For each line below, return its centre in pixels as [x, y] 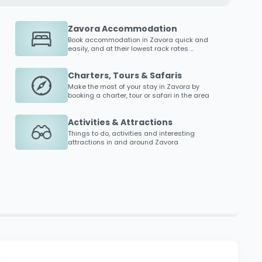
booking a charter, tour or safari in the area [139, 95]
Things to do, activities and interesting [131, 133]
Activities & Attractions [120, 122]
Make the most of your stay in [117, 86]
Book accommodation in [109, 39]
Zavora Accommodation [123, 28]
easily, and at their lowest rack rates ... [131, 48]
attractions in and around [111, 142]
